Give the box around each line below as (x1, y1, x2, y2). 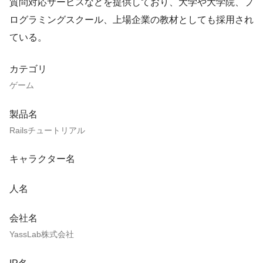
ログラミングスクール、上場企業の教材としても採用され (9, 15, 254, 25)
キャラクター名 (9, 154, 75, 164)
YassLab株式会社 (9, 230, 74, 240)
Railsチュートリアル (9, 125, 85, 135)
